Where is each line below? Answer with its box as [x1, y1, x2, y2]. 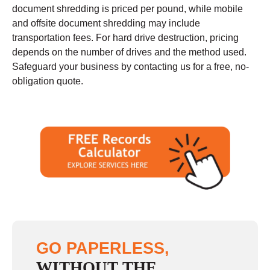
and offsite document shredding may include [12, 18, 200, 29]
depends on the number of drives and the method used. [12, 47, 246, 58]
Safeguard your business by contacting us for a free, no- [12, 61, 249, 72]
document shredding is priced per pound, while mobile [12, 4, 243, 14]
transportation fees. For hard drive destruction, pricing [12, 33, 239, 43]
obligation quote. [12, 76, 83, 87]
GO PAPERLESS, [36, 239, 169, 258]
